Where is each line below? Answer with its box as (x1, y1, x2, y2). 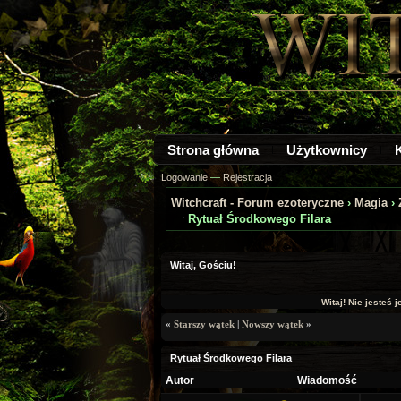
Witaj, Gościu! (170, 260, 236, 270)
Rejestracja (223, 172, 272, 183)
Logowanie (161, 172, 208, 183)
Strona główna (167, 142, 259, 158)
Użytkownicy (286, 142, 367, 158)
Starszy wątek (174, 319, 235, 329)
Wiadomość (297, 374, 357, 387)
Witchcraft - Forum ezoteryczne (171, 196, 344, 209)
